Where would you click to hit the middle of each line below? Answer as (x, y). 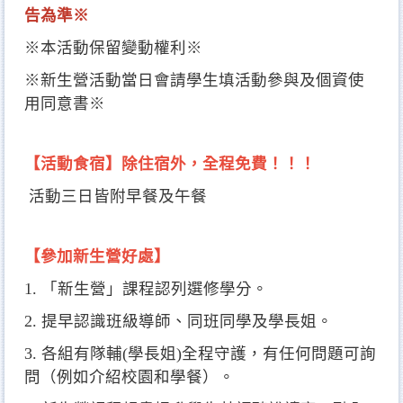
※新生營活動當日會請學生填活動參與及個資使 (194, 81)
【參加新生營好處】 (97, 257)
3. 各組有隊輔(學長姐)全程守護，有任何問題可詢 (200, 354)
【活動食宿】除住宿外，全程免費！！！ (170, 164)
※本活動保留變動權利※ (113, 48)
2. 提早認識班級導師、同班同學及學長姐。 (179, 322)
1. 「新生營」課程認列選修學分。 (146, 289)
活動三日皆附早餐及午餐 (116, 197)
